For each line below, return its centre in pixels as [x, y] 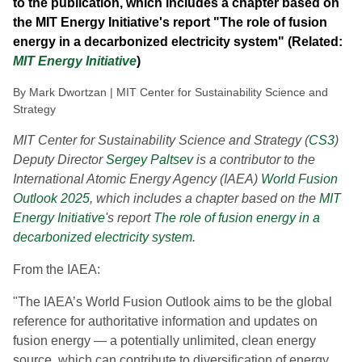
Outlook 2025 [51, 198]
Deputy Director [59, 160]
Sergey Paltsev [149, 160]
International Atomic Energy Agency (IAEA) [137, 179]
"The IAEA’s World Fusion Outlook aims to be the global [173, 302]
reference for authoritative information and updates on [165, 321]
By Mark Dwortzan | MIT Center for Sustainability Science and [170, 92]
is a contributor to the [254, 160]
